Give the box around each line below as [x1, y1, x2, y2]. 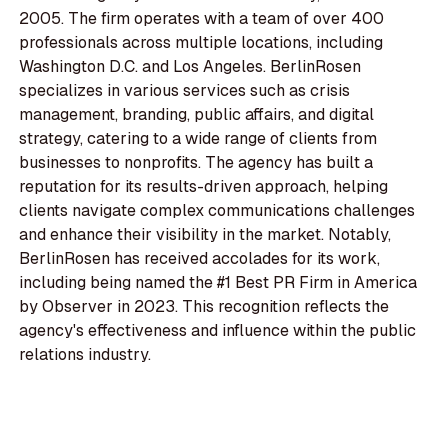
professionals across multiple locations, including [19, 32, 384, 54]
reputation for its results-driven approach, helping [19, 176, 389, 198]
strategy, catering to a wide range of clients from [19, 128, 378, 150]
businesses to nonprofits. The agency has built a [19, 152, 374, 174]
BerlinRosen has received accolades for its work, [19, 248, 381, 270]
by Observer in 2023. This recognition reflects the [19, 296, 390, 318]
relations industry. [19, 344, 152, 366]
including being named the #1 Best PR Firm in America [19, 272, 418, 294]
